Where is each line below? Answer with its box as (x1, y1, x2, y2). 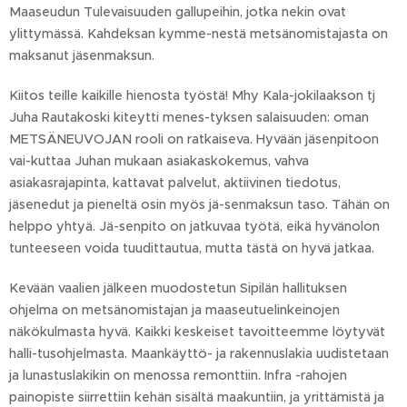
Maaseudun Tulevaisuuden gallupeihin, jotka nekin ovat (9, 4, 346, 20)
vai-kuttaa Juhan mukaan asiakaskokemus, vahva (9, 153, 309, 169)
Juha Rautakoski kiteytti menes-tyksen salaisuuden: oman (9, 109, 369, 125)
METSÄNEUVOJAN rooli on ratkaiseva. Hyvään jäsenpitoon (9, 131, 379, 147)
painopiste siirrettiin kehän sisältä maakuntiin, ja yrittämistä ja (9, 389, 384, 405)
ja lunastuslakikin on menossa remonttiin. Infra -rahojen (9, 367, 347, 383)
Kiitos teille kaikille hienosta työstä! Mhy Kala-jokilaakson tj (9, 87, 375, 104)
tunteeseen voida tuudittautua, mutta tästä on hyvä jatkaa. (9, 240, 374, 256)
